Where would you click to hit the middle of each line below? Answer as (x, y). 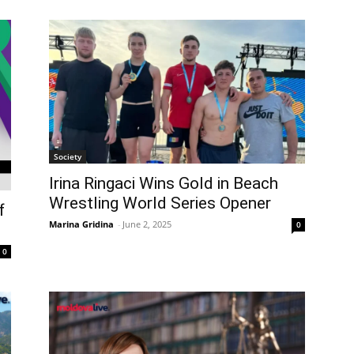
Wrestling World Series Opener (160, 203)
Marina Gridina (81, 224)
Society (68, 156)
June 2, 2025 (147, 224)
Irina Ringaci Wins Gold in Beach (164, 183)
